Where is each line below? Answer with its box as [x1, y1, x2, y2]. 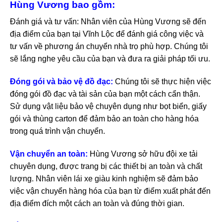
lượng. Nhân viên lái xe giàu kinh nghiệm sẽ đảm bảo [10, 174, 198, 183]
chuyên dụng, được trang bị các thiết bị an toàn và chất [10, 162, 202, 170]
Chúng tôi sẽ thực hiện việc [115, 77, 211, 86]
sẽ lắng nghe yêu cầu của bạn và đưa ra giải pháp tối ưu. [10, 55, 210, 63]
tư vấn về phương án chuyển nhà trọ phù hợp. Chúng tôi [10, 42, 208, 51]
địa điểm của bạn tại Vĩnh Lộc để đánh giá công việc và [10, 30, 204, 39]
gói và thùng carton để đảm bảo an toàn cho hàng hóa [10, 114, 199, 123]
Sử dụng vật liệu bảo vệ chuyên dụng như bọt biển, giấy [10, 102, 207, 111]
